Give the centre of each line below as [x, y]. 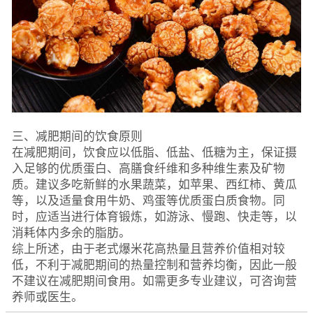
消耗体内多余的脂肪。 [71, 233]
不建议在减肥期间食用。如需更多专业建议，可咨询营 [154, 282]
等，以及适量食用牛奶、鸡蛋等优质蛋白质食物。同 [148, 201]
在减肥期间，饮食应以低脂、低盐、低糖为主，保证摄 [154, 153]
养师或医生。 [47, 298]
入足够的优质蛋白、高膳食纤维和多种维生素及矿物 [148, 169]
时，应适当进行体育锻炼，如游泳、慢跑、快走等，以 [154, 217]
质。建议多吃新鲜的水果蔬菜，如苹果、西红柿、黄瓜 [154, 185]
